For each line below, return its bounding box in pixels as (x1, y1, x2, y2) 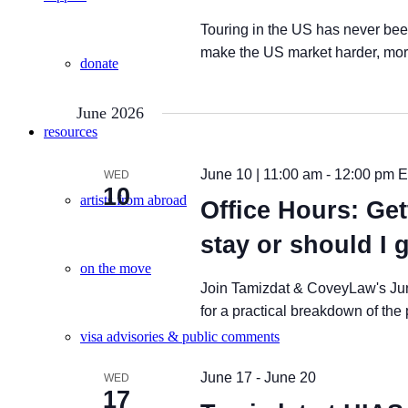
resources (44, 124, 97, 139)
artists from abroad (80, 192, 187, 208)
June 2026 (76, 104, 144, 122)
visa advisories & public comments (80, 329, 280, 344)
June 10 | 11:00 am (199, 167, 322, 182)
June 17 (199, 370, 252, 385)
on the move (80, 260, 151, 276)
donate (80, 56, 118, 71)
